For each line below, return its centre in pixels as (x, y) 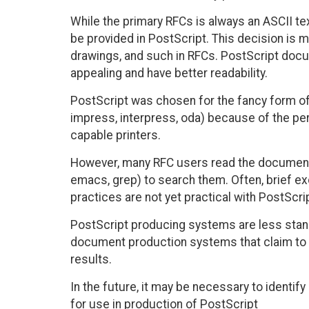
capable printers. (116, 136)
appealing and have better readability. (169, 73)
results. (91, 260)
